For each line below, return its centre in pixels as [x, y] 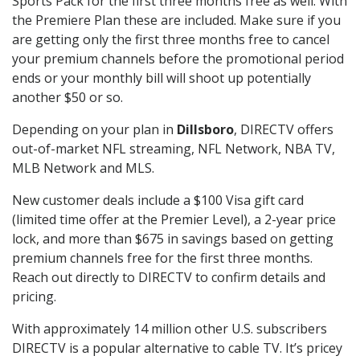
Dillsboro [205, 130]
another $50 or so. [67, 98]
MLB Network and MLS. [83, 168]
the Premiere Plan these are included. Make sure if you [176, 20]
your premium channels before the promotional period [178, 59]
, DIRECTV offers [284, 130]
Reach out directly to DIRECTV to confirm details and [169, 278]
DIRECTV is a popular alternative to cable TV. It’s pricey [177, 348]
